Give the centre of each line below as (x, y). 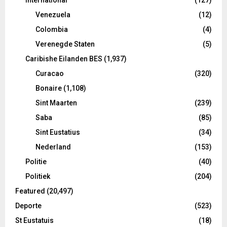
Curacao (50, 73)
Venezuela (53, 14)
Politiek (38, 176)
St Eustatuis (34, 220)
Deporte (28, 205)
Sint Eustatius (58, 132)
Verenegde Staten (65, 44)
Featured (30, 191)
